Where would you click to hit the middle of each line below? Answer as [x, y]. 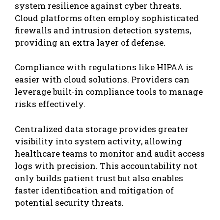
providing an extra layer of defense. [90, 42]
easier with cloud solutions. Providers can [102, 80]
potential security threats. [69, 202]
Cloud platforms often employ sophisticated [107, 18]
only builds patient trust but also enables [99, 178]
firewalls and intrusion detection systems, [103, 30]
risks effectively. [50, 104]
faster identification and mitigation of [94, 190]
